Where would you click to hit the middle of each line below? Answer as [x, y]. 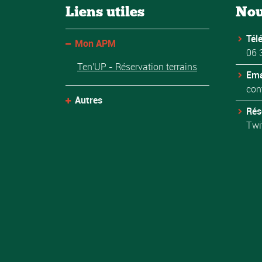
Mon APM [96, 43]
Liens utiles [105, 11]
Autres [89, 100]
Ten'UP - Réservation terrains [137, 66]
